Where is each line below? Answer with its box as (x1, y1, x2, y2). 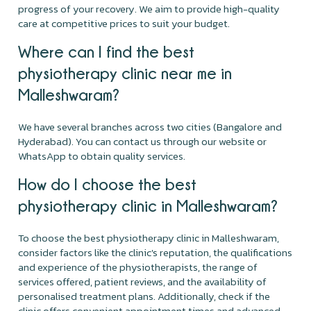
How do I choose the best (18, 174, 197, 193)
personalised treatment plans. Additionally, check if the (18, 287, 271, 304)
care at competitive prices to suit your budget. (18, 15, 230, 31)
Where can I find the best (18, 42, 195, 60)
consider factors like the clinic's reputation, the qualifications (18, 244, 293, 260)
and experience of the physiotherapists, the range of (18, 258, 258, 275)
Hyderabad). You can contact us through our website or (18, 133, 267, 149)
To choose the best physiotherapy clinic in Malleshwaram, (18, 229, 280, 246)
